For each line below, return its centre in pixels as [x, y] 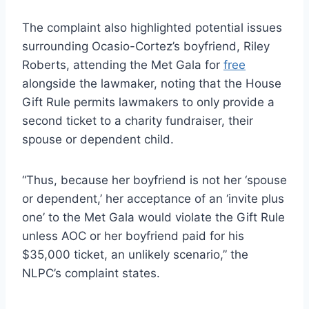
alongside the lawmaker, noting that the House [152, 84]
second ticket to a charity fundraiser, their [138, 121]
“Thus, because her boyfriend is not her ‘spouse [154, 180]
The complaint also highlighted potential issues [152, 28]
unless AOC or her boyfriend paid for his [133, 236]
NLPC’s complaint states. [91, 273]
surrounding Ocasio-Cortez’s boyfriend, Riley [146, 47]
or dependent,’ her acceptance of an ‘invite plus [153, 199]
